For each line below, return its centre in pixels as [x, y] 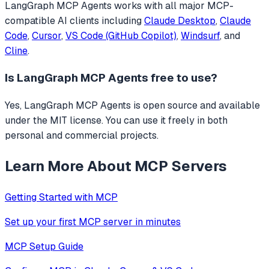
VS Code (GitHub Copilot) [121, 35]
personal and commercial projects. [82, 136]
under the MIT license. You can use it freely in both [116, 121]
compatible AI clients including [74, 20]
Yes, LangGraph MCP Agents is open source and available [132, 106]
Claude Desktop [180, 20]
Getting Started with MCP [61, 197]
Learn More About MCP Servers [116, 166]
